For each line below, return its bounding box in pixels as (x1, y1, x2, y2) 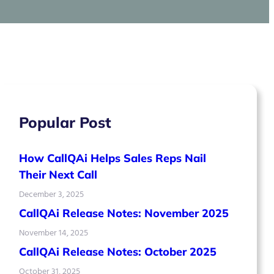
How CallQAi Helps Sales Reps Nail (18, 151, 206, 165)
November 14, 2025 (18, 226, 88, 240)
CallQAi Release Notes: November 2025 (18, 206, 229, 220)
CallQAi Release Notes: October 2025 (18, 245, 217, 259)
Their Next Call (18, 168, 97, 182)
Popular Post (18, 113, 111, 131)
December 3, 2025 (18, 187, 84, 201)
